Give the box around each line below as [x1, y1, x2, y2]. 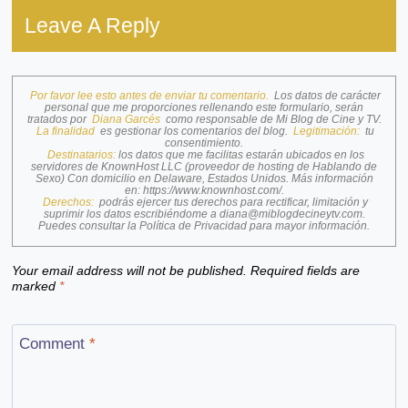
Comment [19, 334, 90, 352]
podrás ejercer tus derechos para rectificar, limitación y [97, 195, 368, 209]
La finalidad [36, 124, 97, 138]
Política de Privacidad [139, 219, 250, 232]
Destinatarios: [46, 148, 116, 161]
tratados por [26, 112, 89, 126]
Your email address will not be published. [11, 264, 247, 279]
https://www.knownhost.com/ [142, 183, 281, 197]
